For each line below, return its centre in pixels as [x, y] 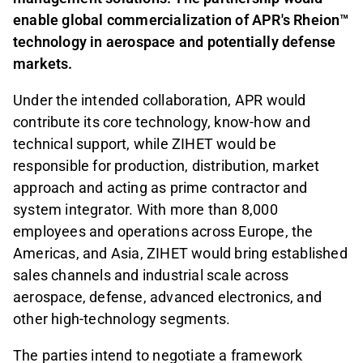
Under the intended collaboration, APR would [160, 100]
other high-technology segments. [122, 318]
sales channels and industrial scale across [151, 275]
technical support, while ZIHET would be [145, 143]
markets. [43, 63]
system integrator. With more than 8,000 [145, 209]
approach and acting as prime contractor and [160, 187]
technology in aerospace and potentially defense [175, 41]
